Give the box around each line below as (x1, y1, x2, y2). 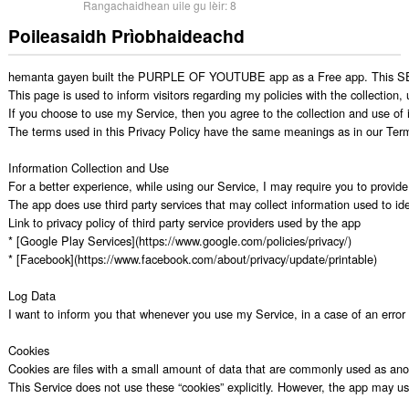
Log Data (7, 286, 56, 304)
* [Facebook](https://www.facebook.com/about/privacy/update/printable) (7, 249, 377, 267)
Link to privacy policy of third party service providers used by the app (7, 213, 361, 231)
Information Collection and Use (7, 158, 169, 176)
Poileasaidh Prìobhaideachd (7, 23, 245, 49)
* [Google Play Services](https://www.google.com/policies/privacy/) (7, 231, 351, 249)
